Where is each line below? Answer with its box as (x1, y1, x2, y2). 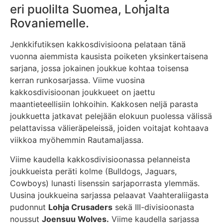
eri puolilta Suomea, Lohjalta (10, 2, 170, 17)
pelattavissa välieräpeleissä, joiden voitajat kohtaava (10, 123, 209, 133)
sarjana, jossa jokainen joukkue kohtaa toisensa (10, 63, 189, 74)
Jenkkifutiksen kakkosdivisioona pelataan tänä (10, 39, 186, 50)
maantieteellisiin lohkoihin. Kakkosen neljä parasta (10, 99, 198, 110)
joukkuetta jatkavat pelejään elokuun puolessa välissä (10, 111, 212, 121)
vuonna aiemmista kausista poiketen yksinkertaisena (10, 51, 208, 62)
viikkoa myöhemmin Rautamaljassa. (10, 135, 143, 145)
